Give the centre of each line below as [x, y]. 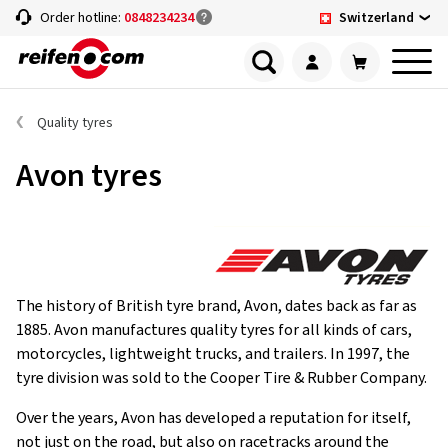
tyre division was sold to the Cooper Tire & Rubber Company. [221, 378]
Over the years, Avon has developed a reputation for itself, [213, 418]
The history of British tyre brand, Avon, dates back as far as [216, 306]
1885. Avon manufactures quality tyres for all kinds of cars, [214, 330]
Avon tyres [89, 176]
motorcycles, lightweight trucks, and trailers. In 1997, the [213, 354]
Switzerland [376, 17]
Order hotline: [82, 18]
